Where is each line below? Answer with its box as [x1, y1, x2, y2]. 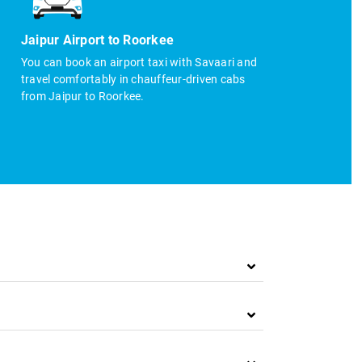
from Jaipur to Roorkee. [20, 90, 145, 103]
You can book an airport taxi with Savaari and [20, 56, 258, 69]
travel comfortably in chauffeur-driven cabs [20, 73, 246, 86]
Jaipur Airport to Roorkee [20, 32, 175, 48]
